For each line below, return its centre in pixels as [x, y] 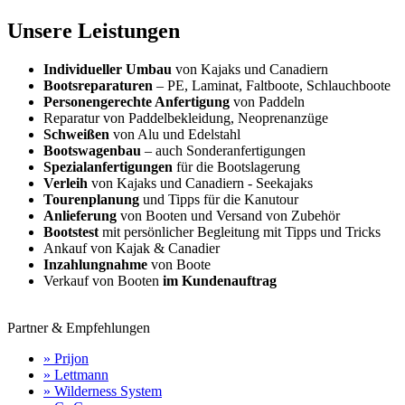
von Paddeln [267, 101]
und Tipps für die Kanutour [219, 199]
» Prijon [66, 358]
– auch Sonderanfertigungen [223, 150]
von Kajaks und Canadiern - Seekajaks [200, 183]
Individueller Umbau [108, 69]
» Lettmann [76, 374]
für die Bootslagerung [236, 166]
